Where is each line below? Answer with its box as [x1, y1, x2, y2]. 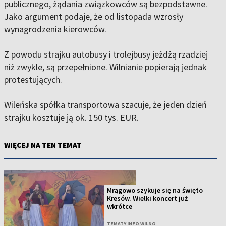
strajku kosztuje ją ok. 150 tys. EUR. [4, 111, 139, 123]
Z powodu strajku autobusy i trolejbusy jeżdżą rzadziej [4, 48, 208, 60]
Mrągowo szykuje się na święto [107, 186, 203, 195]
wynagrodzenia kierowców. [4, 23, 106, 35]
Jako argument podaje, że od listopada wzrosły [4, 11, 183, 22]
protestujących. [4, 74, 62, 85]
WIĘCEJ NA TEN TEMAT [4, 140, 82, 150]
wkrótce [107, 202, 133, 211]
